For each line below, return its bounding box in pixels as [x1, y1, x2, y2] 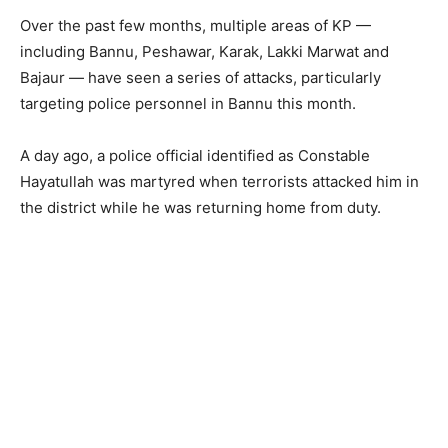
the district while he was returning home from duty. [20, 198, 381, 217]
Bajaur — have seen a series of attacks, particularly [20, 68, 381, 87]
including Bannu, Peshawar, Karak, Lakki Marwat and [20, 42, 389, 61]
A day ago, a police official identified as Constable [20, 146, 370, 165]
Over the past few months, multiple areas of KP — [20, 16, 371, 35]
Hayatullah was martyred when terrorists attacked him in [20, 172, 419, 191]
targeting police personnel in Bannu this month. [20, 94, 356, 113]
